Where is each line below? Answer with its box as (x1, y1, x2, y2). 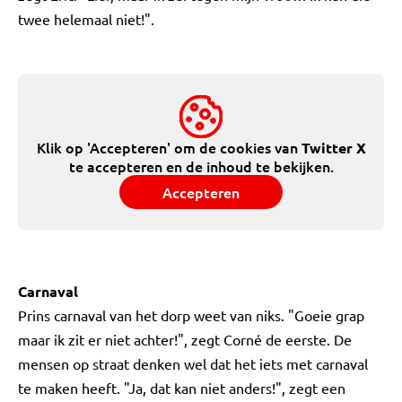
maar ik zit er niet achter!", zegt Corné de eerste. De (18, 330, 352, 348)
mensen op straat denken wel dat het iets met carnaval (18, 354, 368, 372)
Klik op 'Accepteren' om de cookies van (36, 137, 301, 157)
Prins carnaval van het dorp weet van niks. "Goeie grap (18, 306, 364, 324)
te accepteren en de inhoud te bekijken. (68, 156, 334, 176)
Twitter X (301, 138, 366, 157)
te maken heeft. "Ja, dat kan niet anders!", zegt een (18, 379, 345, 397)
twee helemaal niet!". (18, 10, 154, 28)
